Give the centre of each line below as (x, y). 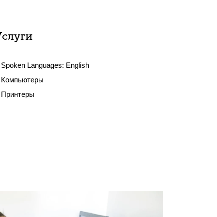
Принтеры (18, 94)
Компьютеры (23, 80)
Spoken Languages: (34, 65)
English (78, 65)
